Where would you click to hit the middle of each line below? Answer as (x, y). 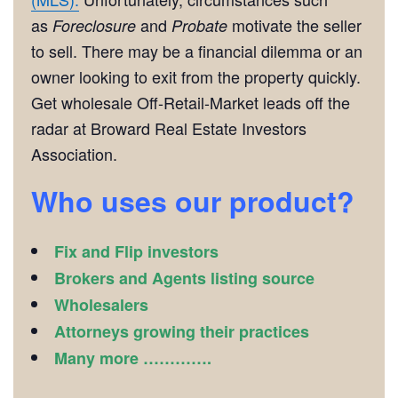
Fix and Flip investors (136, 251)
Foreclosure (94, 25)
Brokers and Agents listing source (184, 278)
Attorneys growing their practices (182, 331)
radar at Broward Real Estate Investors (169, 127)
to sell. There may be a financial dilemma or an (197, 50)
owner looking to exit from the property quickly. (196, 76)
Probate (199, 25)
